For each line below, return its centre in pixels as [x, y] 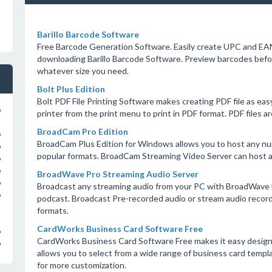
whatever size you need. [83, 71]
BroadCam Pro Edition [82, 131]
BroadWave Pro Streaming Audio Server [117, 174]
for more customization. [81, 265]
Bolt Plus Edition [71, 89]
